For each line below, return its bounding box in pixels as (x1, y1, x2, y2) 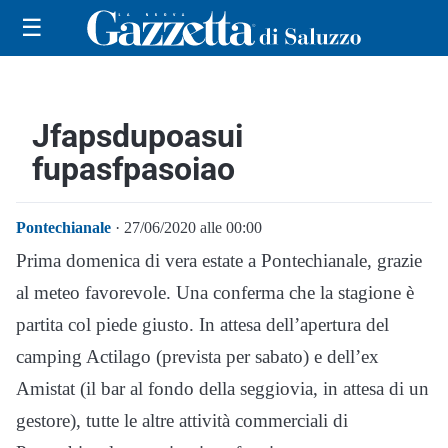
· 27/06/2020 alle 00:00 (111, 218, 262, 236)
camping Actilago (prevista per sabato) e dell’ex (16, 345, 379, 367)
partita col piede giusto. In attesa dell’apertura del (16, 313, 389, 335)
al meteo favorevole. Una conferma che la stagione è (16, 281, 414, 303)
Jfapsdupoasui (32, 116, 243, 155)
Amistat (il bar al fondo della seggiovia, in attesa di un (16, 377, 429, 399)
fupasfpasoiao (32, 149, 235, 188)
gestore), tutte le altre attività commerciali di (16, 409, 348, 431)
